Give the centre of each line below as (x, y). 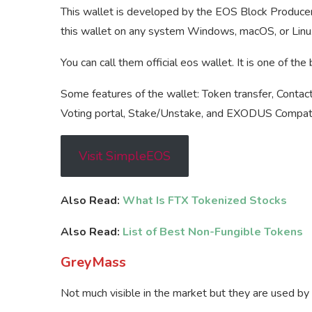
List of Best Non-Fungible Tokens (213, 232)
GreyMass (93, 263)
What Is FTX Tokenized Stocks (205, 201)
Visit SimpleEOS (124, 156)
